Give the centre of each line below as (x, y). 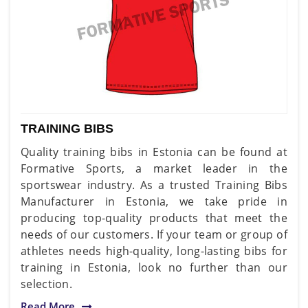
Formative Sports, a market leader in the (154, 168)
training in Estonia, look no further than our (154, 267)
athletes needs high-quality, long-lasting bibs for (154, 251)
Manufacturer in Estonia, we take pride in (154, 201)
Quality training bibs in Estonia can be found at (154, 152)
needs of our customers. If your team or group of (154, 234)
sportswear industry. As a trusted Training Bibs (154, 185)
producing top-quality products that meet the (154, 218)
